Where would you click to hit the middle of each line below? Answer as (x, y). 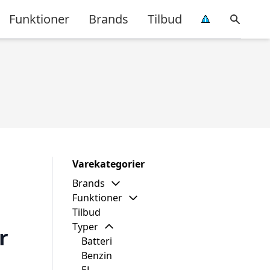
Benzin (97, 256)
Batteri (97, 241)
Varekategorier (108, 164)
